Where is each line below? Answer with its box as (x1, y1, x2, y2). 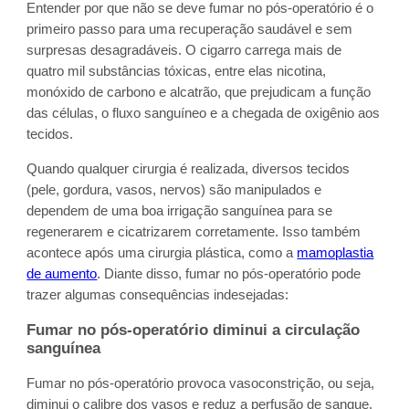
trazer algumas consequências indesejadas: (26, 287, 289, 302)
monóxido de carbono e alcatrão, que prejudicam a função (26, 85, 372, 100)
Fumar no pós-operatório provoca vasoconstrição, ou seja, (26, 375, 375, 391)
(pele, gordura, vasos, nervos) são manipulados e (26, 182, 322, 197)
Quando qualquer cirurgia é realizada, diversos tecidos (26, 161, 351, 176)
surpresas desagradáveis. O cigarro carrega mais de (26, 43, 342, 58)
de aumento (26, 266, 98, 281)
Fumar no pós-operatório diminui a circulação (26, 320, 361, 339)
